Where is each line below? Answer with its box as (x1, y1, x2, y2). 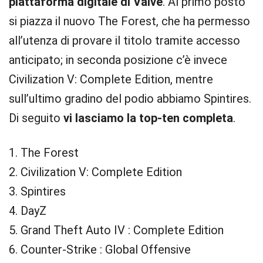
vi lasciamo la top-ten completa (63, 111, 233, 125)
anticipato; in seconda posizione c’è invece (9, 53, 227, 67)
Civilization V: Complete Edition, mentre (9, 72, 213, 86)
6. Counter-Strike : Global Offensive (9, 242, 191, 257)
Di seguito (9, 111, 63, 125)
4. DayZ (9, 204, 46, 218)
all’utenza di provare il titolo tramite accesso (9, 33, 240, 48)
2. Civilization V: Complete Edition (9, 165, 182, 179)
